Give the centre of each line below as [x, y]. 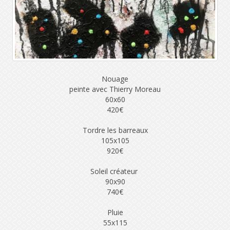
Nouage [115, 79]
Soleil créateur [115, 171]
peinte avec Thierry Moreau [115, 89]
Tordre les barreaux [115, 130]
